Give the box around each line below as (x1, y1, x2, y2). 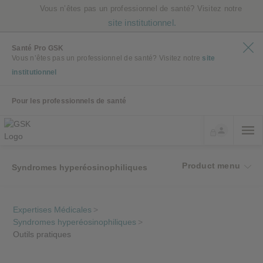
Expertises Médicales (13, 205, 92, 214)
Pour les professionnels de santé (12, 97, 126, 105)
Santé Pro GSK (12, 44, 64, 52)
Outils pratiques (13, 230, 72, 239)
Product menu (182, 161, 240, 170)
